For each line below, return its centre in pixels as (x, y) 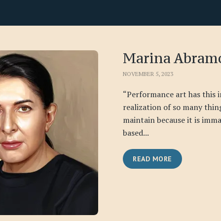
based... (136, 132)
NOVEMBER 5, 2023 (148, 74)
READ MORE (152, 159)
